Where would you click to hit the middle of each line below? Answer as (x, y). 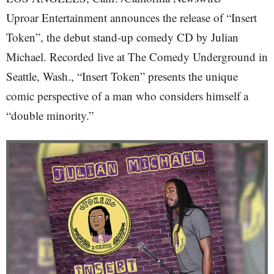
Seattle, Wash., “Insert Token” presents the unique (122, 76)
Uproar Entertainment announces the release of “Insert (131, 17)
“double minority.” (50, 115)
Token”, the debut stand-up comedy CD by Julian (122, 37)
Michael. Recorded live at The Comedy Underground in (137, 57)
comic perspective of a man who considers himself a (127, 96)
